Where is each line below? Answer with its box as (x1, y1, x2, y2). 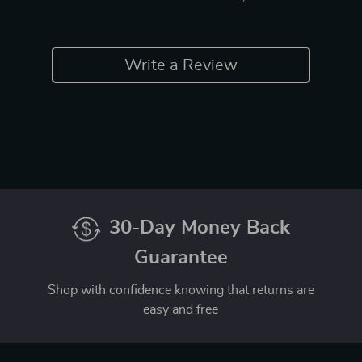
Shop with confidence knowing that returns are (47, 284, 314, 297)
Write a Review (124, 57, 238, 74)
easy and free (143, 303, 219, 317)
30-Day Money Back (108, 218, 290, 238)
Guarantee (133, 248, 228, 268)
